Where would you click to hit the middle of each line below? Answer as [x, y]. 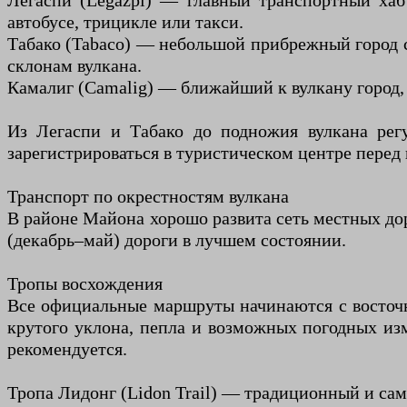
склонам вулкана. [74, 66]
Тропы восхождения [85, 284]
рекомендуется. [67, 349]
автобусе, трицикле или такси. [125, 22]
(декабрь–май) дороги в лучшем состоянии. [177, 240]
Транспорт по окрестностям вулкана [148, 197]
